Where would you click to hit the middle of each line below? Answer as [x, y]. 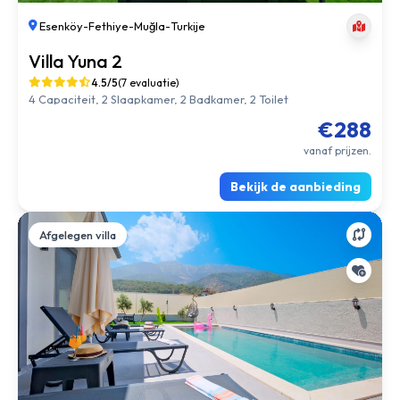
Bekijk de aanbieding [296, 158]
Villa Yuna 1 [74, 33]
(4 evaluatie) [150, 54]
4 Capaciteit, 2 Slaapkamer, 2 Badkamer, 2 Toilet [158, 71]
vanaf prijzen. [337, 122]
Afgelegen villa [78, 206]
